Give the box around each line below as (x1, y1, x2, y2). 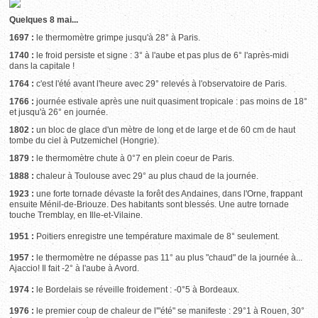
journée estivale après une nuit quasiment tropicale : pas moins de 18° (36, 97, 308, 106)
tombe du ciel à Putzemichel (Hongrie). (9, 136, 160, 146)
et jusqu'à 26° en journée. (9, 107, 109, 117)
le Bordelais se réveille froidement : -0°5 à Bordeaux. (36, 285, 240, 295)
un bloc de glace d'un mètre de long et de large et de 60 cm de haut (36, 125, 296, 135)
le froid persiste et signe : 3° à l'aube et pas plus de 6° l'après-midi (36, 50, 290, 60)
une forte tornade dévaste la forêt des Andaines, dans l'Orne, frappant (36, 189, 303, 199)
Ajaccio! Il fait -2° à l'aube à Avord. (9, 263, 140, 273)
